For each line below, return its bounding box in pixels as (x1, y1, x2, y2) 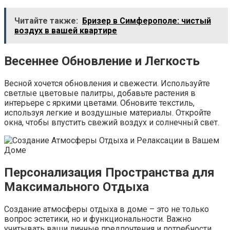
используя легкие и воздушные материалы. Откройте (4, 108, 211, 118)
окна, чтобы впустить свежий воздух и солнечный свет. (4, 118, 219, 128)
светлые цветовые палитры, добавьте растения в (4, 88, 196, 99)
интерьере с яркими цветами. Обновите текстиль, (4, 98, 195, 108)
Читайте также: (14, 16, 78, 26)
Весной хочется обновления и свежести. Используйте (4, 79, 210, 89)
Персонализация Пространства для (4, 165, 215, 180)
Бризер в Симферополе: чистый (82, 16, 211, 26)
